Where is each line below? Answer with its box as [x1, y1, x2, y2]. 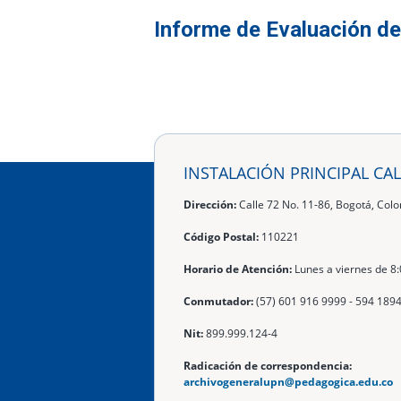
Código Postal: [183, 228, 259, 244]
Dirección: [183, 196, 236, 212]
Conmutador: [183, 293, 253, 309]
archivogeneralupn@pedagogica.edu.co [183, 373, 393, 389]
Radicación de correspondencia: [183, 357, 352, 373]
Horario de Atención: [183, 260, 292, 277]
